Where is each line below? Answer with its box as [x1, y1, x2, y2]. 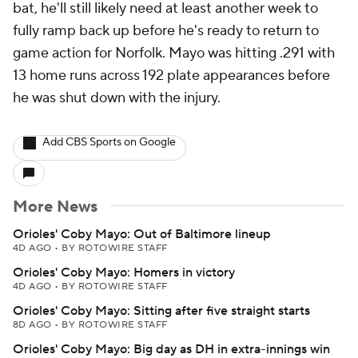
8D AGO [13, 319, 55, 331]
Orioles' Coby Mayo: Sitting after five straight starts [13, 303, 310, 319]
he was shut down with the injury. [13, 89, 221, 107]
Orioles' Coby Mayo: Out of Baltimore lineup [13, 226, 271, 242]
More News [13, 197, 97, 217]
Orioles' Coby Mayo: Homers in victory [13, 265, 235, 280]
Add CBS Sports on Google [42, 135, 176, 149]
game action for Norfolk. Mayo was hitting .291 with [13, 44, 335, 62]
